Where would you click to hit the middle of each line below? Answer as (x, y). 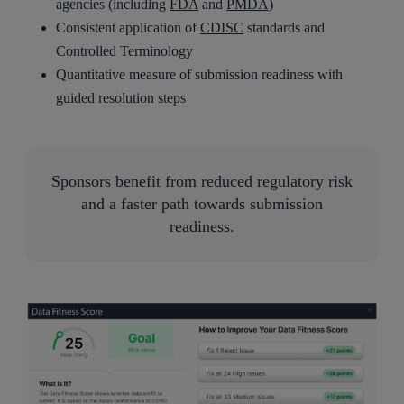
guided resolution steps (121, 97)
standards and (285, 27)
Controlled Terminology (125, 50)
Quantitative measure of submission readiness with (200, 74)
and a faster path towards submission (202, 203)
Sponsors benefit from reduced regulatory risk (202, 181)
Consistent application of (129, 27)
